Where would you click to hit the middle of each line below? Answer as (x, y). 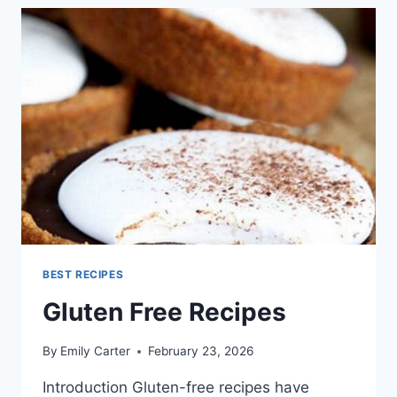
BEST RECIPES (83, 274)
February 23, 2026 (201, 351)
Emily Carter (96, 351)
